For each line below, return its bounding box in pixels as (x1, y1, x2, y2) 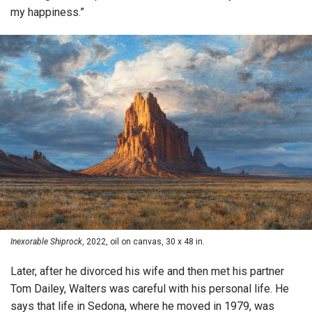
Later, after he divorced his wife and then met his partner (10, 265, 284, 279)
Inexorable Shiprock (10, 237, 82, 247)
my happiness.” (10, 6, 84, 19)
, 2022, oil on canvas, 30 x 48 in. (82, 237, 205, 247)
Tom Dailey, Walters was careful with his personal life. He (10, 282, 289, 296)
